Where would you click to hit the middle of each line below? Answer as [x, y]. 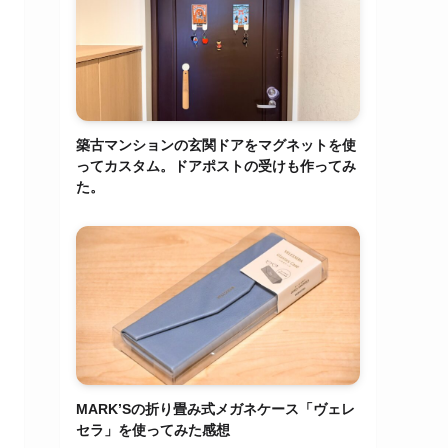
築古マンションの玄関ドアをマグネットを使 [216, 144]
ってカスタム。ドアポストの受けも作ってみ [216, 165]
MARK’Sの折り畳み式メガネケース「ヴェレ [215, 409]
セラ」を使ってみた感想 [153, 430]
